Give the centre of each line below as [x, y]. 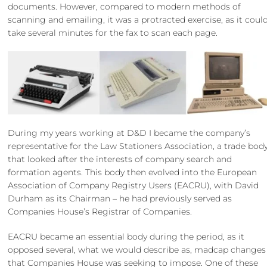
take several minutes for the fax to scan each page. [113, 33]
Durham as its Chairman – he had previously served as [120, 198]
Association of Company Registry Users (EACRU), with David [133, 185]
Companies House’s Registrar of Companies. [100, 211]
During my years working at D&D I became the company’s [129, 133]
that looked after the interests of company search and [120, 159]
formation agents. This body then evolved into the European [133, 172]
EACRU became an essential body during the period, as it [126, 236]
